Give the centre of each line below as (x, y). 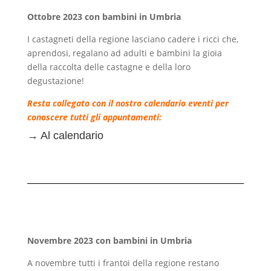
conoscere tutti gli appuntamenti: (94, 117)
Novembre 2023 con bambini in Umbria (109, 241)
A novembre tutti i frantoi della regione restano (123, 263)
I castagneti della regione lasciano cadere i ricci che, (132, 39)
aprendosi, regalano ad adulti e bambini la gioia (124, 53)
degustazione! (55, 81)
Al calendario (72, 136)
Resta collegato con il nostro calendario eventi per (128, 103)
